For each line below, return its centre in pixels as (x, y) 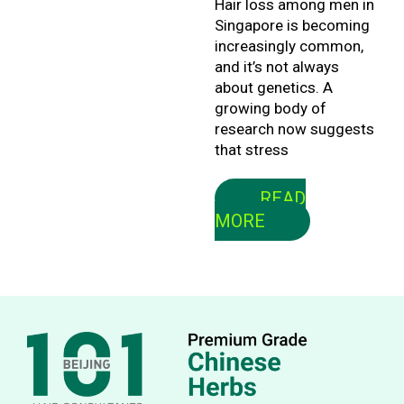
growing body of (270, 108)
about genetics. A (273, 87)
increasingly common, (289, 46)
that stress (251, 149)
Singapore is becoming (292, 25)
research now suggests (294, 129)
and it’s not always (276, 66)
